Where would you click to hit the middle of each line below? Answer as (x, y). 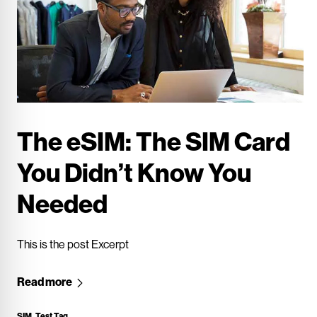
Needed (62, 203)
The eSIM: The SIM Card (154, 140)
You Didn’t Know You (134, 172)
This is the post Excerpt (73, 243)
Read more (45, 281)
